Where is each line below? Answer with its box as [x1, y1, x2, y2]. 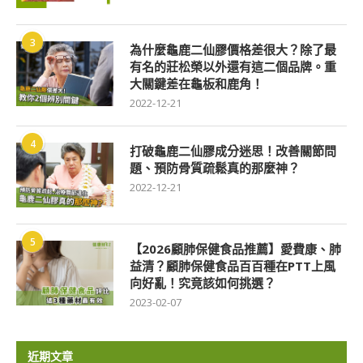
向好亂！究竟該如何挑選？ [130, 275, 275, 292]
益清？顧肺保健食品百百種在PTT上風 [130, 258, 335, 275]
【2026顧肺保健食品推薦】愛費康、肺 [130, 241, 341, 258]
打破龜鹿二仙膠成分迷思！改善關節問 [130, 143, 336, 160]
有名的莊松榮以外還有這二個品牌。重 [130, 58, 336, 75]
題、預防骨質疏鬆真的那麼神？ [130, 160, 300, 177]
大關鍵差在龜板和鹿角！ [130, 75, 263, 92]
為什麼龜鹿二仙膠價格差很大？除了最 [130, 41, 336, 58]
